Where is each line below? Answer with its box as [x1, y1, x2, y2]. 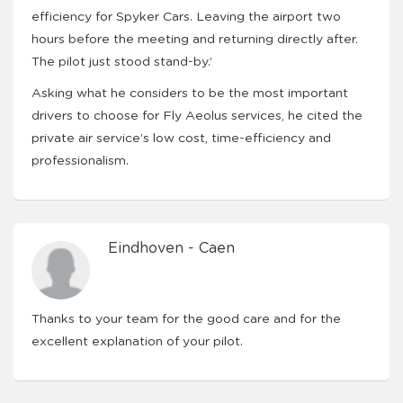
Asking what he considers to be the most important [31, 87, 348, 100]
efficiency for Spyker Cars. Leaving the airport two [31, 11, 341, 23]
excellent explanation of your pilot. [31, 336, 243, 348]
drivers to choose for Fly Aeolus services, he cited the [31, 110, 363, 122]
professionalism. [31, 155, 129, 167]
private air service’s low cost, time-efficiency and [31, 132, 331, 145]
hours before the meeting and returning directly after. [31, 33, 358, 46]
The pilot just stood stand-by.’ [31, 56, 212, 68]
